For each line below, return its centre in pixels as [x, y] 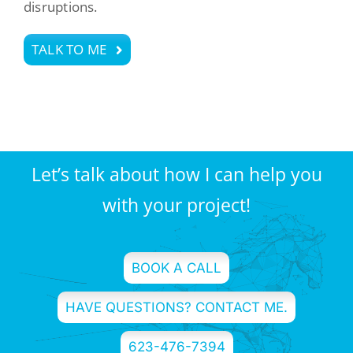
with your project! [176, 205]
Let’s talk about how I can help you [176, 175]
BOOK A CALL [176, 268]
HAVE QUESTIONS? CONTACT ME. [176, 308]
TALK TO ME [69, 50]
